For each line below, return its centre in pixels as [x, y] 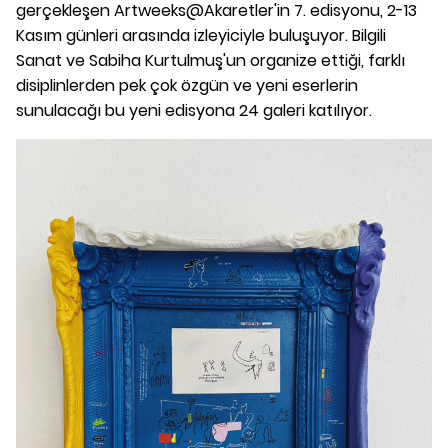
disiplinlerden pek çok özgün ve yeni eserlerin [187, 85]
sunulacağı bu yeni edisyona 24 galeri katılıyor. [194, 110]
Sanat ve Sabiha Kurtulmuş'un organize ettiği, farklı [210, 60]
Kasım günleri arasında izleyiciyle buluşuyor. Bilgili [201, 35]
